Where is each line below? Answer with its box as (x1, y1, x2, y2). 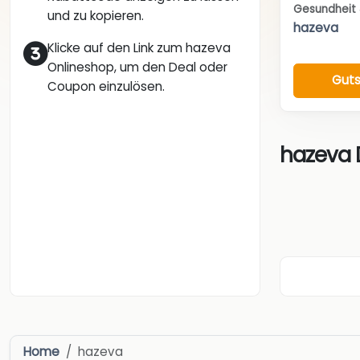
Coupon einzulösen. (47, 78, 165, 96)
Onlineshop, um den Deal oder (47, 59, 227, 76)
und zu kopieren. (47, 7, 144, 25)
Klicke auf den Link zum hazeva (47, 39, 231, 57)
